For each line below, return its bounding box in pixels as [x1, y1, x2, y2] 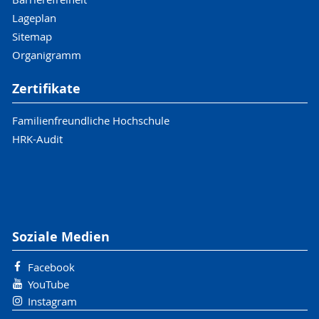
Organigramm [11, 48, 81, 63]
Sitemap [11, 29, 52, 44]
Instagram [27, 294, 77, 309]
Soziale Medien [11, 227, 110, 246]
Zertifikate [11, 80, 80, 98]
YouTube [27, 277, 69, 292]
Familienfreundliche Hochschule [11, 113, 169, 127]
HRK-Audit [11, 131, 63, 146]
